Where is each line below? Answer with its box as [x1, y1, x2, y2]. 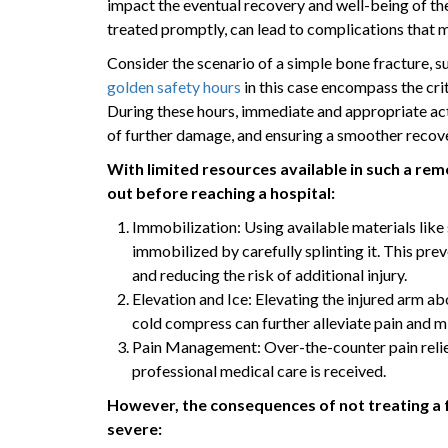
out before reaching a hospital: [107, 183, 335, 203]
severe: [107, 419, 162, 439]
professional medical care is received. [132, 361, 386, 381]
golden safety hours [107, 77, 241, 97]
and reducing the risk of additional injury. [132, 265, 407, 285]
